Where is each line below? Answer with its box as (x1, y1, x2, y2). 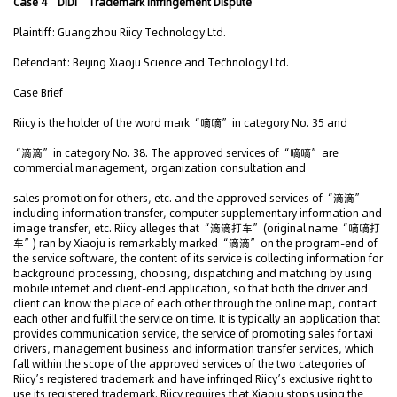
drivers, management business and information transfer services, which (13, 341, 374, 356)
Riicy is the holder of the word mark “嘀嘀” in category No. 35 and (13, 115, 347, 130)
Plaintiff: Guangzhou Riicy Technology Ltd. (13, 25, 226, 40)
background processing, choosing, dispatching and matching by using (13, 266, 372, 281)
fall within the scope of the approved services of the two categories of (13, 356, 366, 371)
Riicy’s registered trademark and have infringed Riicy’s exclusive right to (13, 371, 373, 386)
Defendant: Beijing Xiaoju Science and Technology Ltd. (13, 55, 289, 70)
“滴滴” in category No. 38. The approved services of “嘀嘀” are (13, 145, 339, 160)
